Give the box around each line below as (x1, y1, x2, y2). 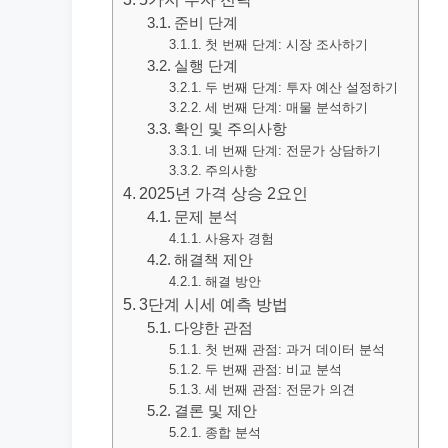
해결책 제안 (174, 252, 254, 268)
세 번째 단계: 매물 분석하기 (204, 100, 368, 115)
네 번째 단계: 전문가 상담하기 (204, 143, 381, 158)
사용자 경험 (204, 231, 274, 246)
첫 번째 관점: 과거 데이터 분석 (204, 342, 385, 357)
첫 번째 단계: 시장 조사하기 (204, 37, 368, 52)
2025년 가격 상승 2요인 (139, 184, 309, 202)
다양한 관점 (174, 320, 254, 336)
